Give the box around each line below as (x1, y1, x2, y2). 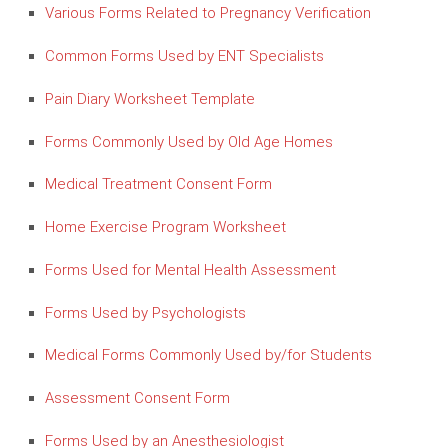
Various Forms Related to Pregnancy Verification (45, 4, 371, 23)
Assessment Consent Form (45, 389, 230, 407)
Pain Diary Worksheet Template (45, 89, 255, 108)
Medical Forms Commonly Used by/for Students (45, 346, 372, 365)
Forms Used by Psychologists (45, 303, 246, 322)
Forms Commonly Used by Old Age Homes (45, 132, 333, 151)
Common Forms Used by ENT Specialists (45, 47, 324, 65)
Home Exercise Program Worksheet (45, 218, 286, 236)
